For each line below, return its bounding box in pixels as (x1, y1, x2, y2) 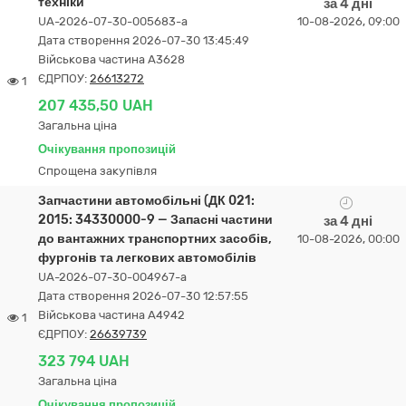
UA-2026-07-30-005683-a (38, 14, 188, 28)
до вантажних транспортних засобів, (38, 231, 272, 246)
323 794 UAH (38, 353, 130, 370)
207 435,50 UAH (38, 97, 153, 114)
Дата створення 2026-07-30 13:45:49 (38, 34, 249, 47)
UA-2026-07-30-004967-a (38, 270, 187, 284)
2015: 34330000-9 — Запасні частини (38, 212, 273, 227)
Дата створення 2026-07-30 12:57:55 (38, 289, 248, 303)
